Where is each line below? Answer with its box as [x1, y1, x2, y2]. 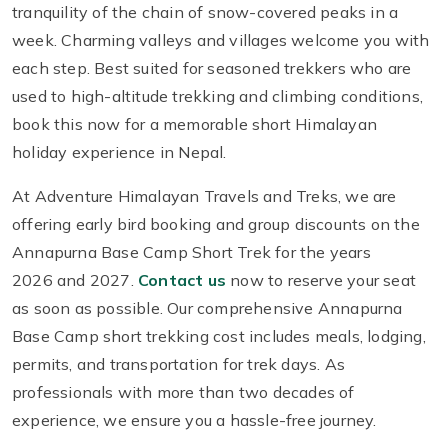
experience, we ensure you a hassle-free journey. [12, 410, 377, 431]
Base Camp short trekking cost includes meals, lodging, [12, 326, 426, 347]
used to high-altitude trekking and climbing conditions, [12, 86, 424, 107]
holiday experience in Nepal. [12, 142, 227, 163]
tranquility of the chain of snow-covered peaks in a [12, 2, 399, 23]
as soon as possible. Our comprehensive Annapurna [12, 298, 403, 319]
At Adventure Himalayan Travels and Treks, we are [12, 186, 397, 207]
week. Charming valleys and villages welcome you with [12, 30, 430, 51]
